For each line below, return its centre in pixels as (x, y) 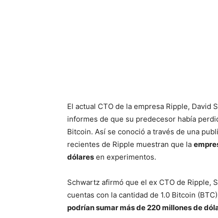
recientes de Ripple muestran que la (130, 144)
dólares (81, 157)
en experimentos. (125, 157)
